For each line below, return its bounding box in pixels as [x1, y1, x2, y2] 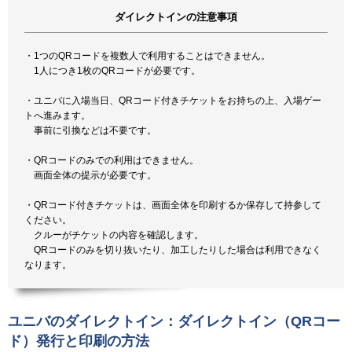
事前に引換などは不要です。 [24, 124, 157, 136]
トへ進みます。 [24, 109, 91, 121]
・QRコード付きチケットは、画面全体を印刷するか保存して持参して [24, 199, 322, 211]
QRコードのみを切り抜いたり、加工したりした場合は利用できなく [24, 244, 322, 255]
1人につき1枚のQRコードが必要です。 [24, 64, 201, 76]
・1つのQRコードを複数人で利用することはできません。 [24, 49, 271, 61]
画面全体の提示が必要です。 [24, 169, 157, 181]
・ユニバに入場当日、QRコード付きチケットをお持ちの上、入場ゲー [24, 94, 322, 106]
